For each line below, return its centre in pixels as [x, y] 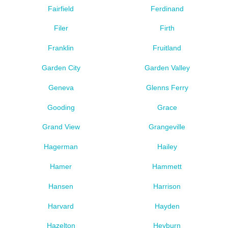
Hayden [167, 206]
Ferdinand [167, 8]
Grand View [61, 127]
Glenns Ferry [167, 87]
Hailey [167, 147]
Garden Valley [167, 67]
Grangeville [167, 127]
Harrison [167, 186]
